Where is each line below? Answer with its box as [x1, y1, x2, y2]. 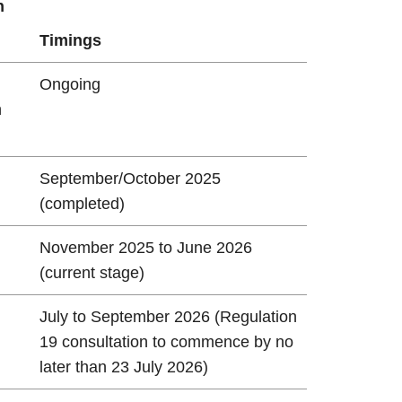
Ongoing [39, 74, 100, 93]
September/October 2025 [39, 169, 221, 188]
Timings [39, 31, 101, 49]
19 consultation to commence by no [39, 332, 293, 351]
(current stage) [39, 263, 144, 282]
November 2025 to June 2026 [39, 238, 252, 257]
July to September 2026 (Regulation [39, 307, 297, 326]
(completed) [39, 194, 125, 213]
